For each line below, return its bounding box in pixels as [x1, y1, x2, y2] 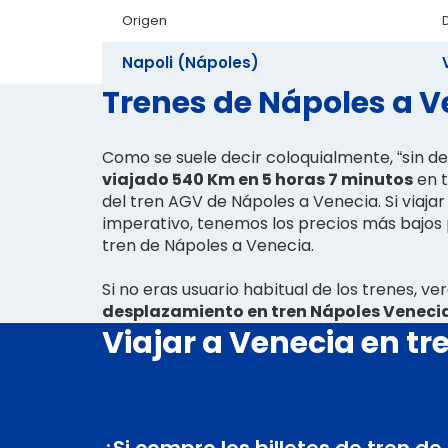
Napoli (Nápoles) [122, 51, 259, 73]
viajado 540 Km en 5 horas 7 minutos [102, 167, 413, 191]
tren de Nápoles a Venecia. [102, 233, 314, 257]
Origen [122, 10, 167, 30]
